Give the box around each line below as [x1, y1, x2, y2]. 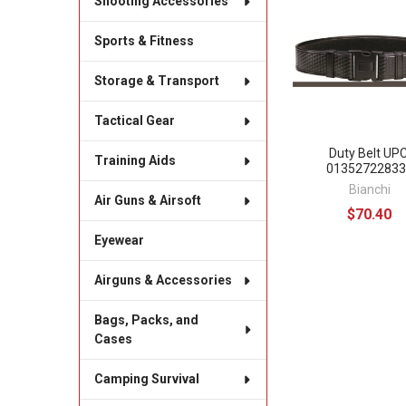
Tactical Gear [93, 113, 175, 129]
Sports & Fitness [93, 34, 194, 49]
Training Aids [93, 153, 176, 169]
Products [296, 20, 366, 40]
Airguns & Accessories [93, 273, 232, 288]
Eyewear [93, 233, 144, 248]
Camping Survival [93, 372, 199, 387]
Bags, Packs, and [93, 313, 198, 328]
